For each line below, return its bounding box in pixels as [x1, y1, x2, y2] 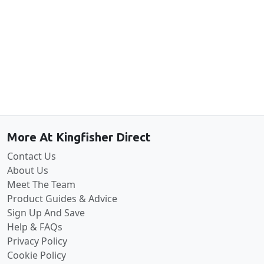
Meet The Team [7, 177, 75, 191]
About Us [7, 163, 48, 177]
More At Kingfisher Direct [7, 130, 151, 144]
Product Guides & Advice [7, 192, 117, 205]
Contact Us [7, 149, 56, 163]
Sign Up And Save [7, 206, 85, 219]
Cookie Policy [7, 248, 66, 262]
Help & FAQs [7, 220, 62, 233]
